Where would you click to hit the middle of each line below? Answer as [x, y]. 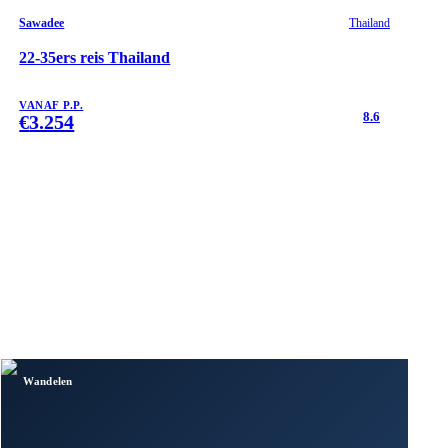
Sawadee [42, 22]
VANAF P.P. [51, 105]
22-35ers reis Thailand [95, 57]
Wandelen [48, 380]
